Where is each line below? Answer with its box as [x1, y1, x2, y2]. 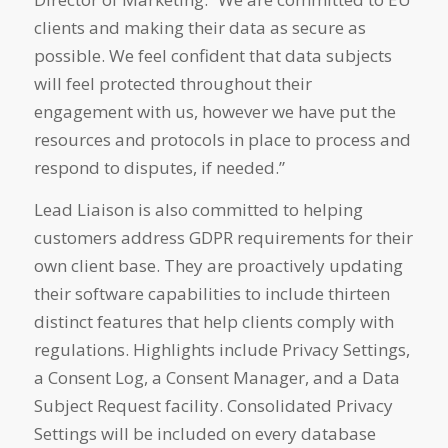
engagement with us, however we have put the [33, 99, 396, 123]
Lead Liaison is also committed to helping [33, 198, 363, 222]
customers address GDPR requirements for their [33, 226, 413, 250]
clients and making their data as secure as [33, 15, 366, 39]
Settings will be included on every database [33, 422, 376, 446]
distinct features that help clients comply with [33, 310, 394, 334]
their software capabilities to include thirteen [33, 282, 390, 306]
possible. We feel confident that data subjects [33, 43, 392, 67]
